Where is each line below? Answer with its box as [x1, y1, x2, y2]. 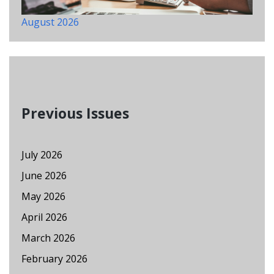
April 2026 [21, 210, 67, 224]
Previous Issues [21, 103, 129, 123]
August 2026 [21, 15, 79, 29]
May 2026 [21, 189, 65, 203]
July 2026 [21, 147, 62, 161]
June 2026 [21, 168, 67, 182]
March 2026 [21, 231, 75, 245]
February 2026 [21, 251, 87, 265]
